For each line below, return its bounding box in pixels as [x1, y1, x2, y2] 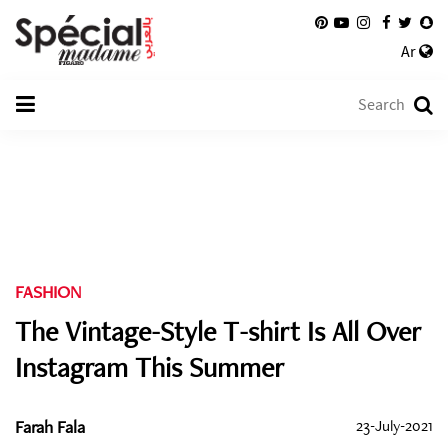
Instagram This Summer [15, 349, 284, 385]
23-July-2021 [356, 415, 433, 436]
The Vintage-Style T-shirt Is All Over [15, 313, 421, 349]
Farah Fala [15, 415, 85, 438]
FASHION [15, 280, 81, 303]
